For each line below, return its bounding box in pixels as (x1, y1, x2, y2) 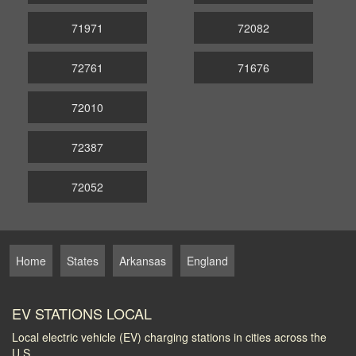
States (67, 252, 99, 269)
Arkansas (119, 252, 166, 269)
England (187, 252, 228, 269)
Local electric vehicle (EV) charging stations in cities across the (12, 328, 327, 345)
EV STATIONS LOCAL (12, 302, 152, 323)
